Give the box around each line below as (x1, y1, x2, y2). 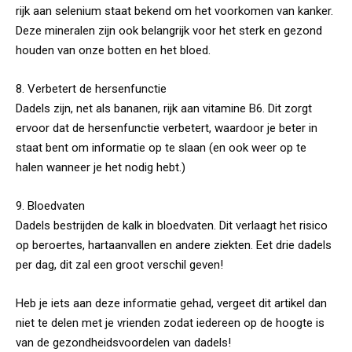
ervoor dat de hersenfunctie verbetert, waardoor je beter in (16, 120, 317, 135)
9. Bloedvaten (16, 198, 85, 213)
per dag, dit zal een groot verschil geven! (16, 257, 223, 272)
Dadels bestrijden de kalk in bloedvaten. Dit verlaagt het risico (16, 218, 328, 233)
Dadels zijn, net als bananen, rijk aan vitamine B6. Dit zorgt (16, 101, 312, 115)
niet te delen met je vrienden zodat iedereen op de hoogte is (16, 315, 324, 330)
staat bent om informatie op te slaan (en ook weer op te (16, 140, 306, 155)
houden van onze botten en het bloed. (16, 42, 211, 57)
